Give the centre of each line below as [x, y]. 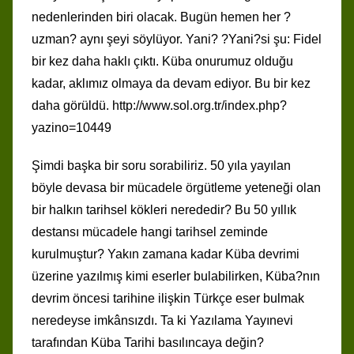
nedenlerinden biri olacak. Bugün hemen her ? [161, 17]
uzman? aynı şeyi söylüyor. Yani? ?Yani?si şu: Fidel [177, 39]
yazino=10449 [72, 127]
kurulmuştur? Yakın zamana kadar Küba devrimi [166, 254]
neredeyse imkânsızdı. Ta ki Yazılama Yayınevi [162, 320]
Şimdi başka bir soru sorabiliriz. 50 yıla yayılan [161, 165]
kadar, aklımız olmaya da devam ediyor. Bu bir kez [171, 83]
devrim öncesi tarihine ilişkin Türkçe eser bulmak [168, 298]
